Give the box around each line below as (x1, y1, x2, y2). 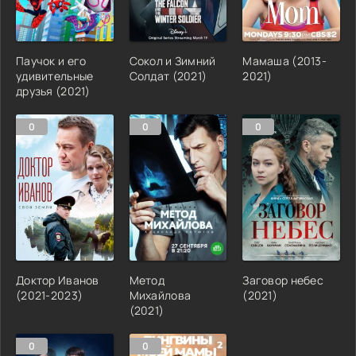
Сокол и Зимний (129, 52, 216, 68)
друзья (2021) (16, 83, 91, 99)
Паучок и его (16, 52, 87, 68)
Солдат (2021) (129, 68, 207, 83)
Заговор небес (242, 272, 323, 288)
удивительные (16, 68, 94, 83)
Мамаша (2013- (242, 52, 327, 68)
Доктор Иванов (16, 272, 99, 288)
